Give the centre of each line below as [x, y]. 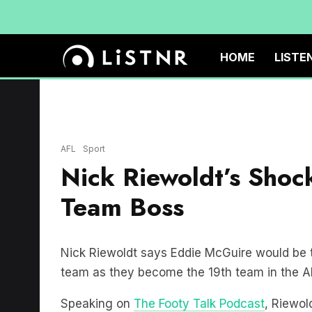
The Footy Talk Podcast [199, 304]
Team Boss [122, 207]
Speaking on [97, 304]
